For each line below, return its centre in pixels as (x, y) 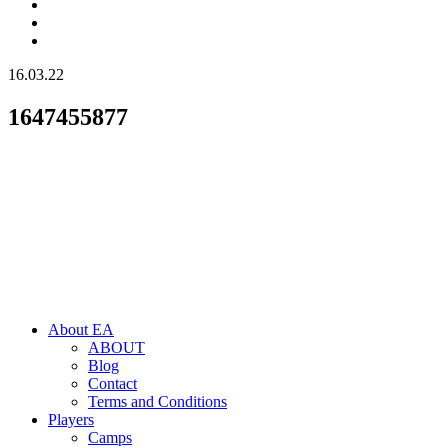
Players (71, 419)
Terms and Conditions (157, 401)
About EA (81, 329)
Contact (112, 383)
